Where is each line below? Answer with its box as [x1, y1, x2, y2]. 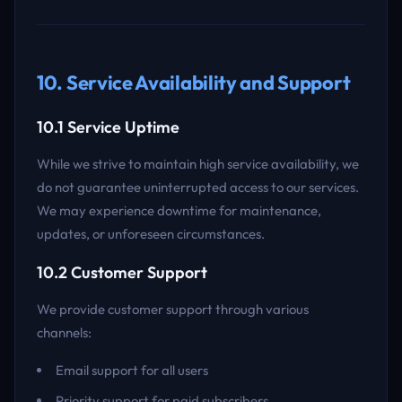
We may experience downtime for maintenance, [37, 202, 321, 219]
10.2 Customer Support [37, 262, 207, 283]
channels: [37, 324, 92, 341]
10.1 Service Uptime [37, 117, 179, 137]
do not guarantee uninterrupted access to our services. [37, 179, 359, 196]
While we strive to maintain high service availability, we [37, 155, 359, 172]
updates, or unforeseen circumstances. [37, 225, 265, 242]
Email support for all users [56, 362, 208, 379]
